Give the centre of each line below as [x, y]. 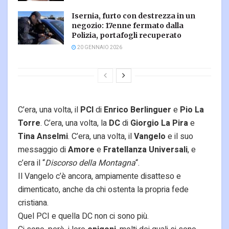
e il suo [179, 137]
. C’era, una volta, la [75, 123]
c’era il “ [31, 163]
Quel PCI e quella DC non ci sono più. [83, 216]
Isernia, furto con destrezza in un [133, 16]
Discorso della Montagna [90, 163]
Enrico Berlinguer [138, 110]
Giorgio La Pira [159, 123]
